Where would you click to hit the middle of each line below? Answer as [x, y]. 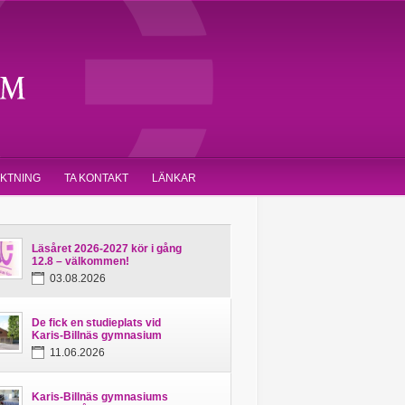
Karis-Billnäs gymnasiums [100, 397]
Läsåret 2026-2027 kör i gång [107, 249]
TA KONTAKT [96, 178]
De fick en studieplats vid [96, 323]
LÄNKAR [174, 178]
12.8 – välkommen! [80, 261]
